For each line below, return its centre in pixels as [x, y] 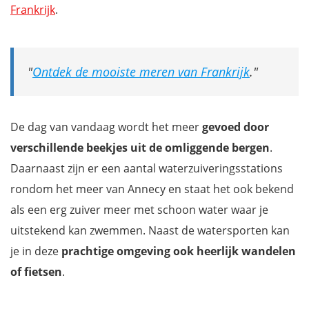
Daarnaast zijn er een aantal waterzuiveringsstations [147, 168]
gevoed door [236, 127]
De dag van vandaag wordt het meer [106, 127]
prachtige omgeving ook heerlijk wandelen [179, 251]
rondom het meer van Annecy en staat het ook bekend [152, 189]
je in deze [36, 251]
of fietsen [36, 271]
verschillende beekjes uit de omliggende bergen [140, 147]
